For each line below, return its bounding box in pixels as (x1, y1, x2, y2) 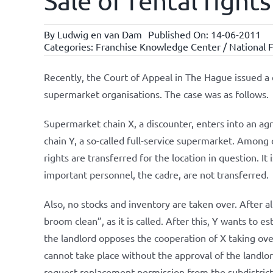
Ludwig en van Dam (57, 28, 142, 40)
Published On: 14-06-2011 (147, 28, 261, 40)
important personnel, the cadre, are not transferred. (43, 168, 269, 180)
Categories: (43, 40, 96, 52)
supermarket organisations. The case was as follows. (43, 88, 269, 100)
